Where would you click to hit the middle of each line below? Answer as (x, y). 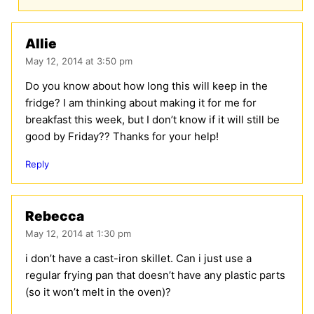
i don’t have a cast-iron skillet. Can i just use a (138, 258)
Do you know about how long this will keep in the (146, 86)
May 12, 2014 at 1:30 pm (78, 233)
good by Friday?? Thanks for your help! (122, 136)
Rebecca (55, 216)
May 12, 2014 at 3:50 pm (79, 61)
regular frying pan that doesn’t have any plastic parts (155, 275)
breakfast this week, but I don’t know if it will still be (152, 119)
